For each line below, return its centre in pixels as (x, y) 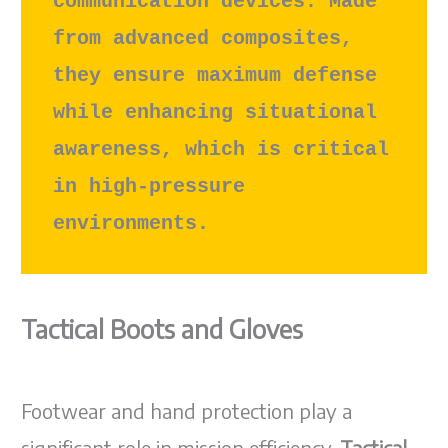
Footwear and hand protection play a (187, 411)
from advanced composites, (203, 39)
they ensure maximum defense (215, 76)
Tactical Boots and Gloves (162, 329)
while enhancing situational (215, 113)
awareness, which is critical (221, 150)
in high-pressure (149, 187)
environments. (131, 224)
